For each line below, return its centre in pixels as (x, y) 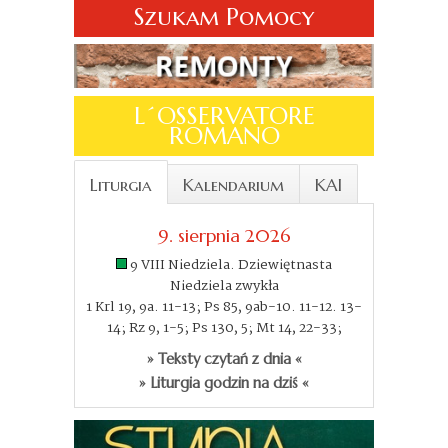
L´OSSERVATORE (224, 115)
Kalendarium (233, 184)
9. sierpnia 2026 (224, 235)
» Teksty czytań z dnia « (224, 358)
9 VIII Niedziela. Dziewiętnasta (230, 264)
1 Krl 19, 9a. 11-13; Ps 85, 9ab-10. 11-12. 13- (224, 306)
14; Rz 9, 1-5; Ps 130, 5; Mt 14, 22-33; (224, 327)
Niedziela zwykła (224, 285)
